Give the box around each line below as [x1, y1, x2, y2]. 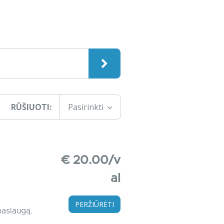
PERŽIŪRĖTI [74, 199, 114, 209]
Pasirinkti [68, 101, 105, 112]
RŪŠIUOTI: [11, 101, 51, 112]
